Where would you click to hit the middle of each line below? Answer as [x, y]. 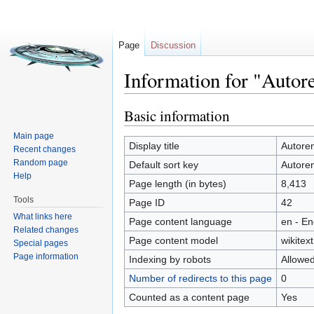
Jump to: [145, 99]
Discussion [173, 45]
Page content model [173, 240]
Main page [34, 136]
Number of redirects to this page [200, 278]
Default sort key [163, 164]
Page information [46, 256]
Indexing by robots [170, 259]
